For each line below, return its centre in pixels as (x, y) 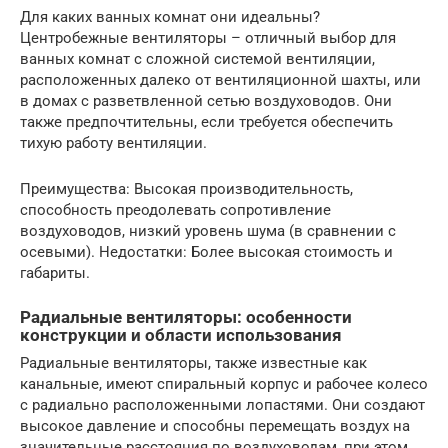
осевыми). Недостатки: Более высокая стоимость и (206, 251)
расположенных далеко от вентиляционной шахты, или (220, 79)
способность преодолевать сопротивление (175, 209)
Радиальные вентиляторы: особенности (186, 317)
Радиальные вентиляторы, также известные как (193, 362)
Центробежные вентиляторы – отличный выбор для (208, 37)
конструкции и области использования (181, 335)
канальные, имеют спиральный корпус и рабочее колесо (224, 383)
